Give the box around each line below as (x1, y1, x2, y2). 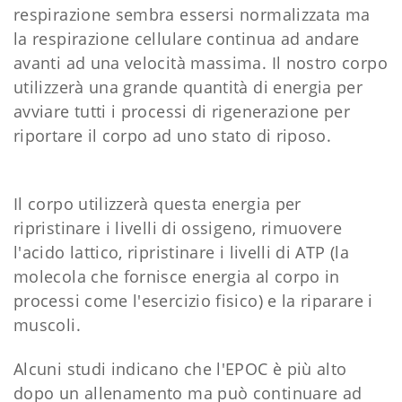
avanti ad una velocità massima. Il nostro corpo (13, 51, 388, 74)
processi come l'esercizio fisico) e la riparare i (13, 289, 373, 311)
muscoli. (13, 313, 81, 336)
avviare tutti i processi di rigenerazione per (13, 100, 351, 122)
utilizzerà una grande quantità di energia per (13, 75, 363, 98)
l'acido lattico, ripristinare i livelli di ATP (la (13, 240, 349, 263)
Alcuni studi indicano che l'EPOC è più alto (13, 357, 347, 380)
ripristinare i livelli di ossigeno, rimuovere (13, 216, 343, 239)
